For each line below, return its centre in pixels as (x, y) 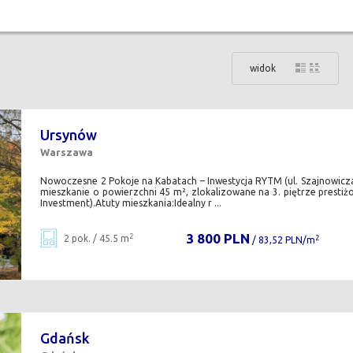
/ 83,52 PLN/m (282, 240)
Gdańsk (65, 338)
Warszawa (67, 152)
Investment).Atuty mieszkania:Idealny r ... (131, 203)
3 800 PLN (217, 239)
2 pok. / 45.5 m (97, 239)
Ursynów (69, 135)
